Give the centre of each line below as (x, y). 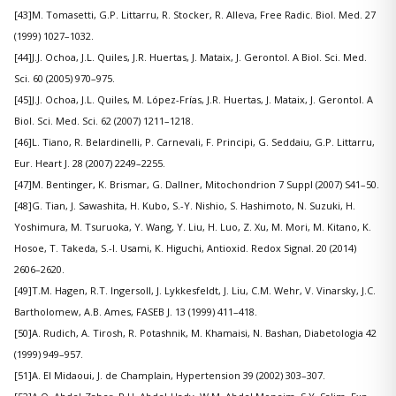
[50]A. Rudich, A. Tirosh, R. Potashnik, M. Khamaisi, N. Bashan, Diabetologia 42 (195, 333)
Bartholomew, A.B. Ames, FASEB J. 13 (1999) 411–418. (136, 312)
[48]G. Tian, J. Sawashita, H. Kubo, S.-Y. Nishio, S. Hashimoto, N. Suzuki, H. (185, 206)
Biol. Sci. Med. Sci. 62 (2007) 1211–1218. (104, 121)
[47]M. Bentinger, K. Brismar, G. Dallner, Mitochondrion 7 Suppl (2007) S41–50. (197, 185)
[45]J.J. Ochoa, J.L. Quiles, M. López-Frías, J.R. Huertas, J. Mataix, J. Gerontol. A (194, 100)
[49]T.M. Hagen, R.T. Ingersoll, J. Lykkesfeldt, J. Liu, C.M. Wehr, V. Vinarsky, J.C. (195, 291)
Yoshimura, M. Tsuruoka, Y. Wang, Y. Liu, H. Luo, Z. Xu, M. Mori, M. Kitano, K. (193, 227)
